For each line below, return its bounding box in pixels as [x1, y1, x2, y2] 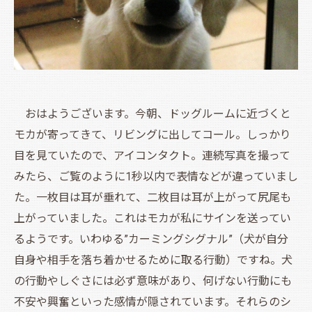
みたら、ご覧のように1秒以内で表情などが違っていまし [14, 169, 298, 183]
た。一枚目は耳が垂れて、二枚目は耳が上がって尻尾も [14, 190, 291, 204]
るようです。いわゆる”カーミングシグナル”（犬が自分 [14, 232, 288, 246]
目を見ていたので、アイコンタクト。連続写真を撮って [14, 148, 290, 162]
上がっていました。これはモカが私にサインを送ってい [14, 211, 291, 225]
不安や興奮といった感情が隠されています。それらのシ [14, 295, 291, 309]
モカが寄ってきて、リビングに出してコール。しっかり [14, 127, 291, 141]
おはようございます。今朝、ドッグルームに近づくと [14, 107, 291, 120]
